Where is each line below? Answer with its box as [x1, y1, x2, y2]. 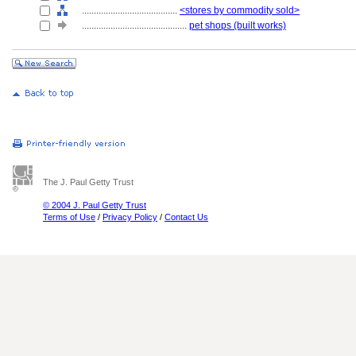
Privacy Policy [103, 212, 157, 222]
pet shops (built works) [189, 20, 286, 31]
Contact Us [164, 212, 208, 222]
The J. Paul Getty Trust [43, 177, 133, 187]
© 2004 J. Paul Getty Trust [43, 200, 146, 210]
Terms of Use [43, 212, 95, 222]
